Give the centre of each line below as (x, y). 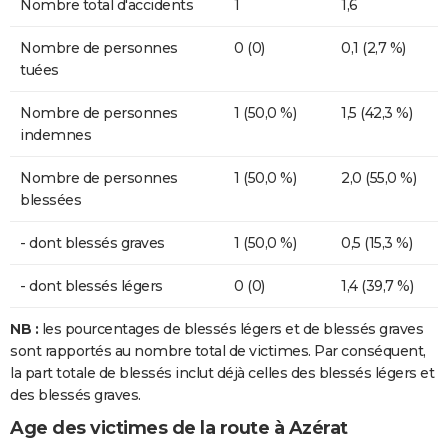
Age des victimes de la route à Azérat (179, 428)
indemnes (55, 135)
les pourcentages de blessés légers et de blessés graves (232, 329)
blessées (50, 200)
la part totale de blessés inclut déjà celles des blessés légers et (222, 373)
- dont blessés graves (92, 243)
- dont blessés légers (91, 286)
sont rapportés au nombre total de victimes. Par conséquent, (218, 351)
